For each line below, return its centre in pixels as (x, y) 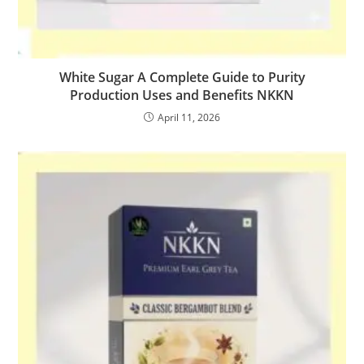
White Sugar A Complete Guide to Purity (182, 77)
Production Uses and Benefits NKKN (182, 95)
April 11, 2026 (189, 117)
